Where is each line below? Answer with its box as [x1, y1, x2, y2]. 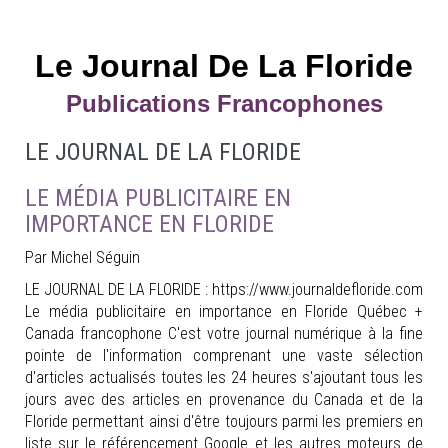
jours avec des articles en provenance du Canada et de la [25, 390, 423, 409]
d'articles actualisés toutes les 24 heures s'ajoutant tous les [25, 368, 423, 387]
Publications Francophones [65, 90, 383, 117]
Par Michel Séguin [25, 248, 140, 267]
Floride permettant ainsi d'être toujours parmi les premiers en [25, 412, 423, 431]
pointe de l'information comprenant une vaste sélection [25, 346, 423, 365]
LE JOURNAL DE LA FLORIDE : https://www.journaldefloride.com [25, 280, 423, 299]
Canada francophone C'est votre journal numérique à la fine [25, 324, 423, 343]
